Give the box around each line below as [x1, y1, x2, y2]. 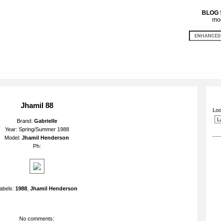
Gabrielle [34, 118, 57, 124]
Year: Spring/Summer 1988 [4, 126, 69, 132]
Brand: [16, 118, 34, 124]
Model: [4, 135, 22, 141]
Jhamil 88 [20, 101, 53, 110]
